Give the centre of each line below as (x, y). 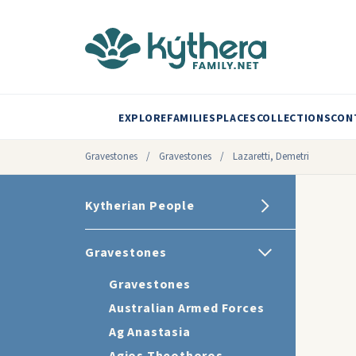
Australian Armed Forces (187, 308)
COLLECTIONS (294, 118)
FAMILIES (191, 118)
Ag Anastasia (150, 332)
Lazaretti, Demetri (271, 157)
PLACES (236, 118)
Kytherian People (140, 206)
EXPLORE (143, 118)
